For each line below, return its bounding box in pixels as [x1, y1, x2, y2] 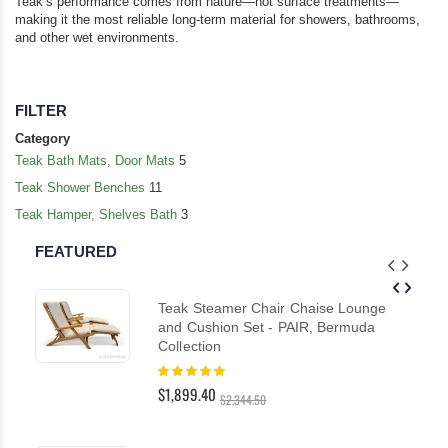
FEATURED [35, 243, 118, 261]
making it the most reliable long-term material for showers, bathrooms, [15, 11, 420, 27]
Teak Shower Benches [15, 180, 145, 196]
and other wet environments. [15, 29, 179, 45]
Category [15, 130, 70, 146]
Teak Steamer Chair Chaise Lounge [158, 300, 387, 317]
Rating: [157, 361, 199, 377]
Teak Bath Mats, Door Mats [15, 153, 175, 169]
